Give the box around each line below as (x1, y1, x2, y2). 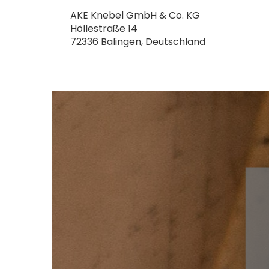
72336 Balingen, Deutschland (70, 35, 205, 49)
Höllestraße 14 (70, 22, 138, 35)
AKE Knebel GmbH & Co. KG (70, 8, 200, 22)
